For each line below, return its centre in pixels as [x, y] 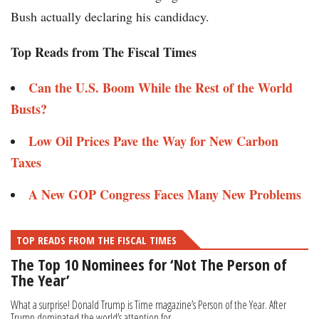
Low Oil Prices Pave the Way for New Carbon [153, 141]
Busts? [29, 109]
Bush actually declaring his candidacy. [110, 17]
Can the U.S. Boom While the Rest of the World [161, 88]
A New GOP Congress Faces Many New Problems [165, 195]
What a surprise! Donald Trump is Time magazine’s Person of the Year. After [148, 305]
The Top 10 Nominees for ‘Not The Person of [149, 265]
